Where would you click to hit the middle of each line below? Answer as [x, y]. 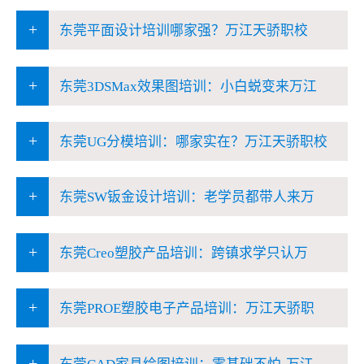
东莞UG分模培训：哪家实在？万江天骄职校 [191, 142]
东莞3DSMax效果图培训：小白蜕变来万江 [186, 86]
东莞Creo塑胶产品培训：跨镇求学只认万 [182, 253]
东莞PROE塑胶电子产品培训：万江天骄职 [185, 309]
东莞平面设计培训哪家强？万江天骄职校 [182, 31]
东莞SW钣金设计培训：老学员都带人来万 [185, 197]
